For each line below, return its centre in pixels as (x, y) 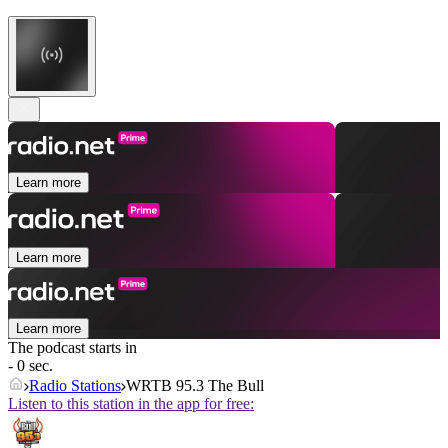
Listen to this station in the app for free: (131, 404)
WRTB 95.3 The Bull (195, 386)
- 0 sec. (30, 366)
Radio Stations (75, 386)
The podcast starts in (72, 348)
